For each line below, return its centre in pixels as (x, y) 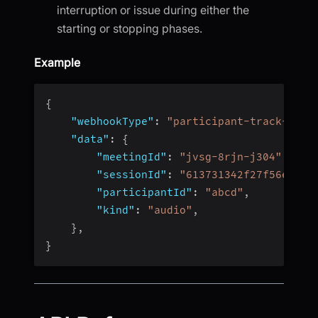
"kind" (116, 210)
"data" (90, 139)
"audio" (170, 210)
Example (57, 62)
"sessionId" (132, 174)
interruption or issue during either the (153, 10)
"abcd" (224, 192)
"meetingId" (132, 157)
